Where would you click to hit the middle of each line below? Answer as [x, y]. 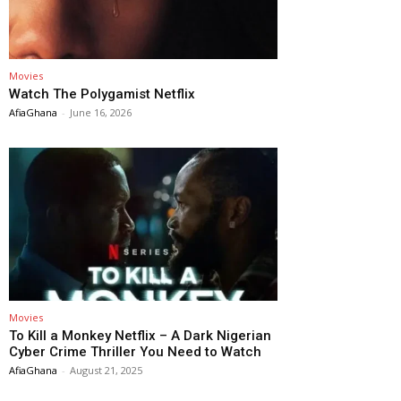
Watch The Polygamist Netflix [102, 94]
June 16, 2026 [101, 113]
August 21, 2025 [106, 371]
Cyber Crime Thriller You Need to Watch [135, 352]
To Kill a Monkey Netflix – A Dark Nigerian [140, 336]
